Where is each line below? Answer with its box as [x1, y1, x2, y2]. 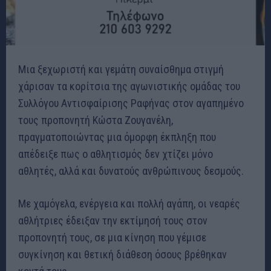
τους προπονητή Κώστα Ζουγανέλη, [18, 114, 173, 127]
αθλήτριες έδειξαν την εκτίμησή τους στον [18, 214, 207, 227]
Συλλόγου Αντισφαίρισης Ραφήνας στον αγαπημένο [18, 97, 244, 110]
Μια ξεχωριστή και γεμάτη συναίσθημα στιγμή [18, 63, 224, 76]
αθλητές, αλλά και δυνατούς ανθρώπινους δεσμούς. [18, 165, 244, 178]
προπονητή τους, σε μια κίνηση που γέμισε [18, 231, 206, 244]
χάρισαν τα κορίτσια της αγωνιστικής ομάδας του [18, 80, 240, 93]
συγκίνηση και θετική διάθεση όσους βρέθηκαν [18, 248, 227, 261]
